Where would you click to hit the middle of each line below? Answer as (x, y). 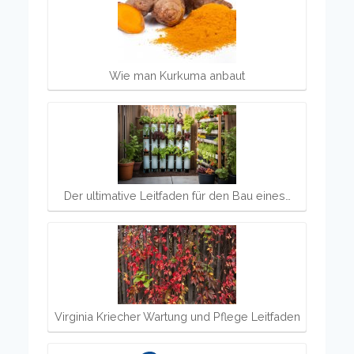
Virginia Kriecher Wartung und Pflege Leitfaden (177, 317)
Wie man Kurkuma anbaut (177, 75)
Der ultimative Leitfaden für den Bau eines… (177, 196)
